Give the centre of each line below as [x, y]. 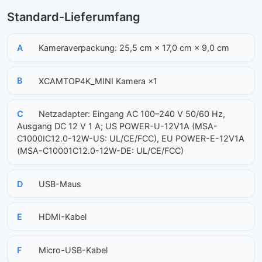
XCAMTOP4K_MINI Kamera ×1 [97, 81]
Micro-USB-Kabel [72, 250]
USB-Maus [59, 184]
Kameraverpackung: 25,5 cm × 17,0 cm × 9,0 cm [133, 47]
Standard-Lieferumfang [74, 17]
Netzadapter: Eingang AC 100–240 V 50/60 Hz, [131, 113]
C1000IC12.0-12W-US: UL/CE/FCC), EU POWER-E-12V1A [131, 138]
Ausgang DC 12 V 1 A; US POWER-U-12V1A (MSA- [117, 126]
